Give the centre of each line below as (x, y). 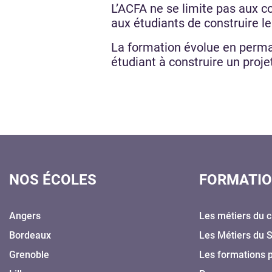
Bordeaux (30, 235)
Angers (25, 216)
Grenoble (29, 254)
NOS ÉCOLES (53, 179)
